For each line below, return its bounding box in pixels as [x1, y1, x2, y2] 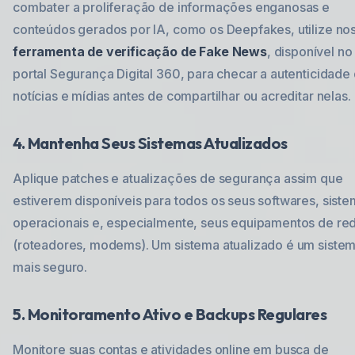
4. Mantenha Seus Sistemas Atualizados [13, 133, 288, 153]
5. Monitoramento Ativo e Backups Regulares [13, 304, 326, 324]
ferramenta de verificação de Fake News [13, 44, 267, 59]
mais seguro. [13, 259, 88, 275]
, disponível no [266, 44, 353, 59]
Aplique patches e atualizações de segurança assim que [13, 170, 343, 186]
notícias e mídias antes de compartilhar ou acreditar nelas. [13, 88, 351, 104]
